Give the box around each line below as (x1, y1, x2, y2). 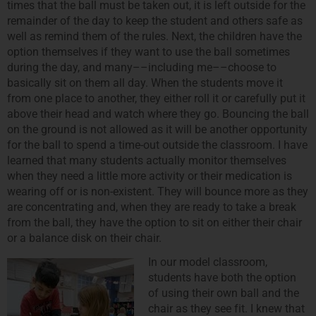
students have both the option (148, 270, 296, 284)
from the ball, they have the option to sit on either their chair (7, 216, 302, 230)
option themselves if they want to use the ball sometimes (7, 45, 290, 59)
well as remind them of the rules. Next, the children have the (7, 30, 302, 44)
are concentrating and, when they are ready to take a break (7, 200, 296, 214)
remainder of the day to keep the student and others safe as (7, 14, 303, 28)
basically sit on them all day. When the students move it (7, 76, 283, 90)
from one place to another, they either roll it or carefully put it (7, 92, 305, 106)
